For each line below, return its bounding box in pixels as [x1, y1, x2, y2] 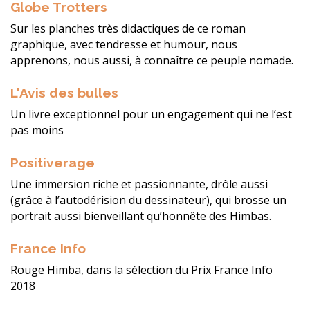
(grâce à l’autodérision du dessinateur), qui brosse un [10, 192, 286, 208]
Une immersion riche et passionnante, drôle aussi [10, 176, 268, 192]
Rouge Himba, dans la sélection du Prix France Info [10, 262, 273, 278]
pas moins [10, 122, 64, 138]
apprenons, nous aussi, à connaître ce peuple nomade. [10, 53, 293, 69]
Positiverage [10, 155, 95, 171]
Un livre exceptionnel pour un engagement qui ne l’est [10, 107, 292, 122]
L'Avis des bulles [10, 85, 118, 101]
